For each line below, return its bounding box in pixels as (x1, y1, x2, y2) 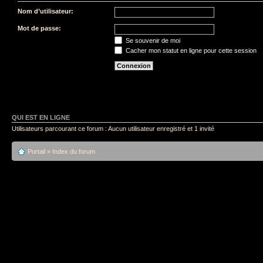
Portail (28, 148, 45, 156)
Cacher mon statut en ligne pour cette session (124, 47, 257, 54)
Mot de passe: (18, 25, 61, 32)
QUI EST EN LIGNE (12, 113, 70, 121)
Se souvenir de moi (124, 37, 180, 44)
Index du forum (52, 148, 95, 156)
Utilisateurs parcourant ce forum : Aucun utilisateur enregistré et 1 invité (12, 124, 214, 132)
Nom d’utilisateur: (18, 8, 73, 15)
